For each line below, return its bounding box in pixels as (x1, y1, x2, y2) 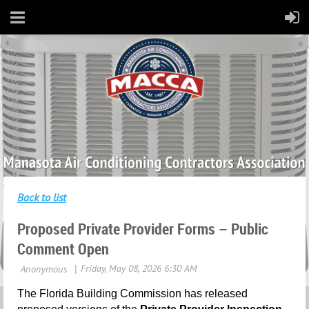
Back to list (17, 190, 66, 205)
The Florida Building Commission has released (17, 288, 248, 300)
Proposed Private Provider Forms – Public (17, 219, 268, 239)
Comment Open (17, 239, 109, 259)
